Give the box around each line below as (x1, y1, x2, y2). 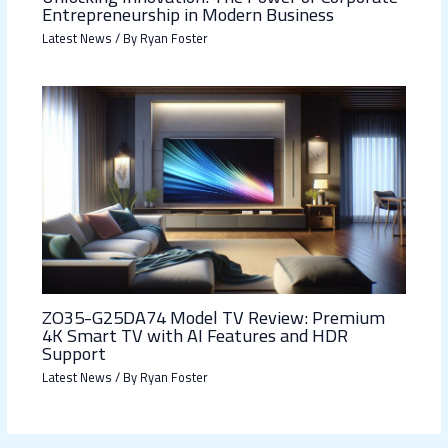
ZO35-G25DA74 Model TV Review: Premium (41, 299, 385, 334)
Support (41, 335, 106, 370)
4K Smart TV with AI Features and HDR (41, 317, 348, 352)
